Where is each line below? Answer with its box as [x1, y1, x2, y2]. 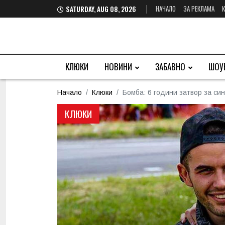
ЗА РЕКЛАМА [183, 4, 214, 14]
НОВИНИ [104, 60, 132, 73]
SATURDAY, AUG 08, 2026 [66, 4, 138, 14]
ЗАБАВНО [155, 60, 185, 73]
